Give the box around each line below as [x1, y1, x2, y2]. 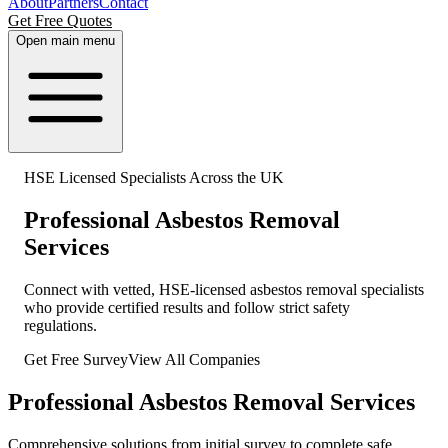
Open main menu [16, 33, 115, 49]
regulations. [24, 317, 97, 335]
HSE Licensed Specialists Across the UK [24, 169, 284, 187]
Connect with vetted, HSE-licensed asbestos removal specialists [24, 281, 424, 299]
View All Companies [128, 351, 260, 369]
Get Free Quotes [8, 12, 112, 30]
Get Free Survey [24, 351, 128, 369]
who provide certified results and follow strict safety [24, 299, 350, 317]
